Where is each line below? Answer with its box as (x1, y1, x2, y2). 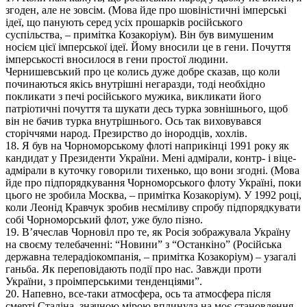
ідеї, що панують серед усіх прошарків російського (5, 16, 243, 28)
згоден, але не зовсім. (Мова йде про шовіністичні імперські (5, 3, 286, 16)
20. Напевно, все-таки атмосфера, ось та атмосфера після (5, 287, 271, 299)
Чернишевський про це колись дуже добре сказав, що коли (5, 65, 280, 77)
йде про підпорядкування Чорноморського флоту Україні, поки (5, 176, 302, 188)
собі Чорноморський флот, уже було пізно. (5, 213, 203, 225)
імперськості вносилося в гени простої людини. (5, 53, 228, 65)
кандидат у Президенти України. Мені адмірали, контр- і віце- (5, 151, 296, 164)
